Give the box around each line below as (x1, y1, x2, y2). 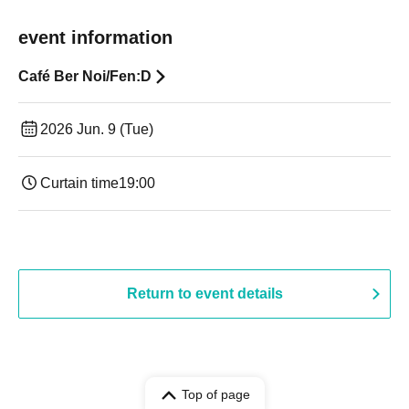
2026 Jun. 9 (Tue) (40, 121, 153, 137)
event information (18, 27, 173, 47)
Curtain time (40, 175, 119, 191)
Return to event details (126, 286, 283, 301)
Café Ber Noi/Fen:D (18, 68, 152, 84)
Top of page (181, 387, 250, 402)
